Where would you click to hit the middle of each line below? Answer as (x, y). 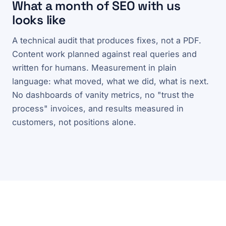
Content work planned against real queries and (104, 54)
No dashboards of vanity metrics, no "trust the (103, 95)
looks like (39, 20)
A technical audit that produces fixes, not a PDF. (107, 40)
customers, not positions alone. (74, 122)
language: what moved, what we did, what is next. (110, 81)
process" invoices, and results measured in (98, 108)
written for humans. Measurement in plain (94, 67)
